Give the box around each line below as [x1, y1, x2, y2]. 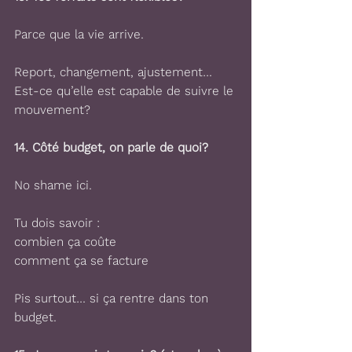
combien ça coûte [14, 234, 116, 249]
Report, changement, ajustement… [14, 64, 212, 79]
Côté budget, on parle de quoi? [32, 140, 208, 155]
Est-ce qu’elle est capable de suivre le [14, 83, 237, 98]
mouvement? [14, 102, 90, 117]
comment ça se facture [14, 253, 148, 268]
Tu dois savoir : [14, 215, 100, 230]
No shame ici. [14, 178, 92, 192]
